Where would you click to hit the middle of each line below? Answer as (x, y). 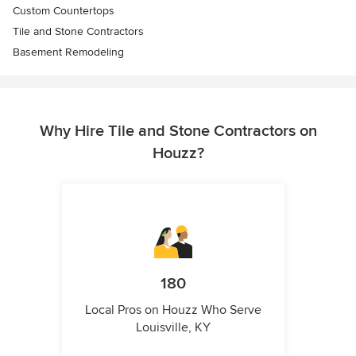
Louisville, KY (173, 328)
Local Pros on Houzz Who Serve (173, 310)
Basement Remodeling (68, 52)
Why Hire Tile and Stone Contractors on (178, 132)
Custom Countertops (64, 11)
